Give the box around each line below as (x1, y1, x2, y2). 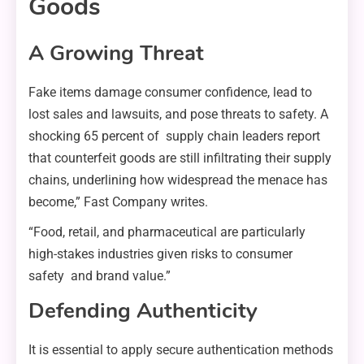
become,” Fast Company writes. (28, 193, 208, 210)
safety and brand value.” (28, 267, 171, 284)
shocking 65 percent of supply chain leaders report (28, 128, 320, 144)
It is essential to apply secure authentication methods (28, 341, 333, 357)
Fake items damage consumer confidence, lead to (28, 84, 312, 100)
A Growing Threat (28, 38, 204, 67)
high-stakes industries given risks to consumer (28, 245, 292, 262)
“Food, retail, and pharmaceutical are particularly (28, 223, 305, 240)
